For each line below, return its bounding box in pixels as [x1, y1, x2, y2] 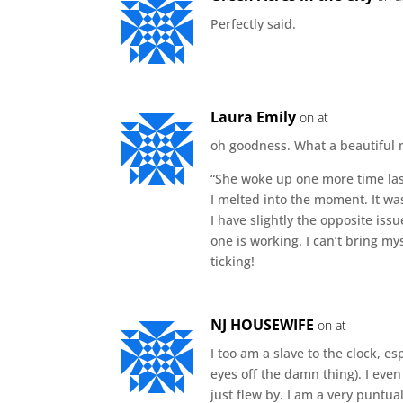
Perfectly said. [210, 14, 297, 32]
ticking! [210, 252, 255, 270]
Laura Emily [210, 106, 297, 127]
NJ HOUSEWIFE [210, 314, 315, 335]
